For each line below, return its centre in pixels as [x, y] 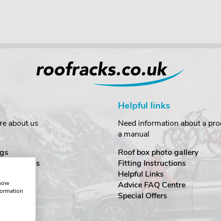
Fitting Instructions [152, 163]
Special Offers [143, 196]
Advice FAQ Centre [152, 185]
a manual [134, 134]
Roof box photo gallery [158, 152]
